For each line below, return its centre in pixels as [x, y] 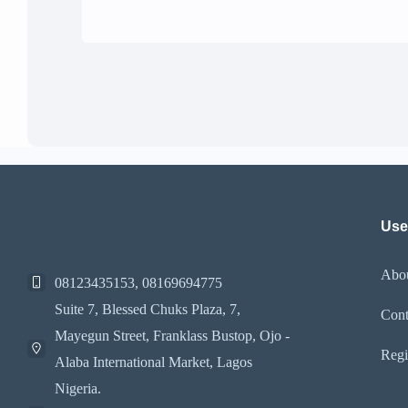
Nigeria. [78, 388]
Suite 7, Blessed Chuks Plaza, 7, [148, 309]
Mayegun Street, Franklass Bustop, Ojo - [172, 336]
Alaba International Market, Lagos [153, 362]
